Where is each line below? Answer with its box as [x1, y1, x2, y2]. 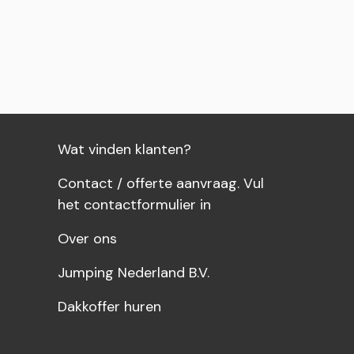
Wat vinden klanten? [58, 140, 191, 159]
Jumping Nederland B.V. [58, 263, 209, 282]
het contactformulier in [58, 195, 211, 214]
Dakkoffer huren [58, 297, 161, 316]
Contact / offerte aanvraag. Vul [58, 174, 264, 193]
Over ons [58, 229, 117, 248]
